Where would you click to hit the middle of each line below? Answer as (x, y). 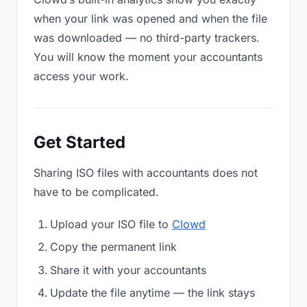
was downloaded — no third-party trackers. (147, 38)
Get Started (79, 142)
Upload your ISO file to (111, 224)
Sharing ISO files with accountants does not (146, 173)
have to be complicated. (96, 192)
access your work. (81, 76)
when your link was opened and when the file (150, 19)
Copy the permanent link (113, 247)
